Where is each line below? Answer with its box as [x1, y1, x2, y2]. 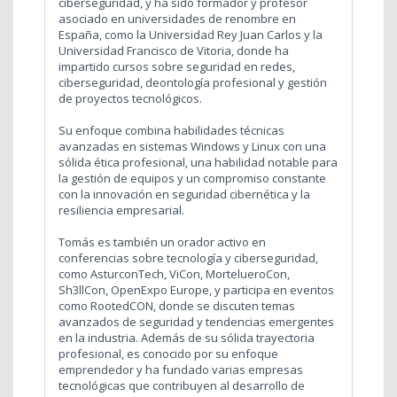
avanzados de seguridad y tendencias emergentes [58, 313, 334, 330]
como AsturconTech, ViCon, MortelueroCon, [58, 265, 290, 282]
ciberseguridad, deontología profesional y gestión [58, 74, 327, 90]
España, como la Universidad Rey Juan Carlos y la [58, 26, 323, 43]
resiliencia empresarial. [58, 201, 184, 218]
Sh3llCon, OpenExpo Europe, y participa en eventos [58, 281, 334, 298]
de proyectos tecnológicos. [58, 90, 202, 106]
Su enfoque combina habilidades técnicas [58, 121, 284, 138]
